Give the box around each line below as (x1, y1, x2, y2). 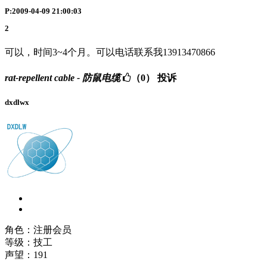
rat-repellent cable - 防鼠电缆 (5, 72, 120, 83)
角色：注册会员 (5, 224, 72, 235)
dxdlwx (5, 97, 29, 107)
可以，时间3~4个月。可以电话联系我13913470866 (5, 47, 215, 58)
